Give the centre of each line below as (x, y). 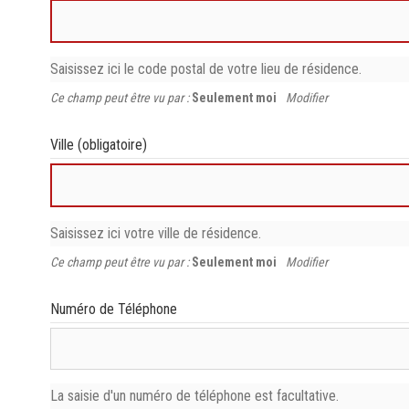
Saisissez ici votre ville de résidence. (156, 233)
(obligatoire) (113, 145)
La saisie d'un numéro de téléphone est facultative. (195, 396)
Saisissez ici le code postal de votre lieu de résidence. (206, 69)
